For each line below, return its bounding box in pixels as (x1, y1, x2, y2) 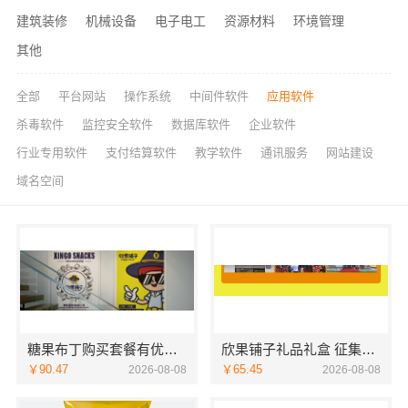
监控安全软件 (81, 117, 153, 132)
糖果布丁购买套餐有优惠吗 (163, 342, 178, 358)
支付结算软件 (105, 146, 177, 160)
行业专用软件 (15, 146, 87, 160)
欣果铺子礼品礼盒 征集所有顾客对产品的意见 (362, 342, 375, 358)
